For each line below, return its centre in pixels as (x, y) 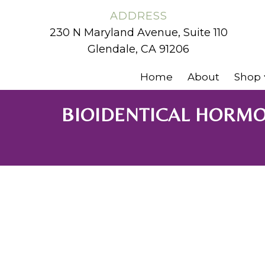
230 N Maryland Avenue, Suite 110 (138, 33)
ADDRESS (138, 16)
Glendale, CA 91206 (138, 49)
